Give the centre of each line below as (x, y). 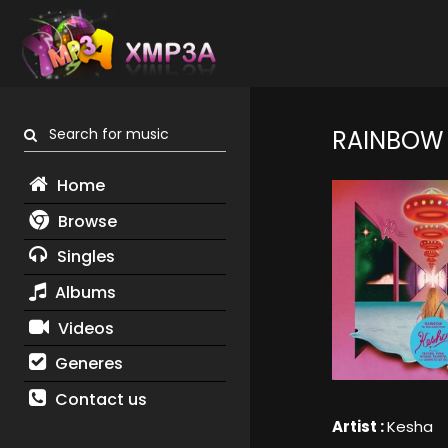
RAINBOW (387, 141)
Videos (83, 328)
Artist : (359, 427)
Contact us (98, 399)
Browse (85, 221)
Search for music (103, 134)
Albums (83, 292)
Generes (86, 364)
